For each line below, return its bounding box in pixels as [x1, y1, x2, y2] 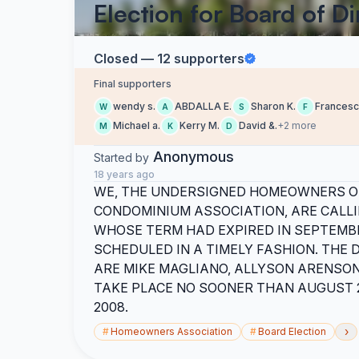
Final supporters [94, 78, 171, 90]
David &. [239, 119, 277, 131]
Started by [94, 151, 149, 164]
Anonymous [153, 148, 234, 165]
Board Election [258, 325, 326, 337]
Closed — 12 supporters [94, 50, 244, 67]
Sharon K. [251, 100, 296, 112]
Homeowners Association [111, 325, 232, 337]
